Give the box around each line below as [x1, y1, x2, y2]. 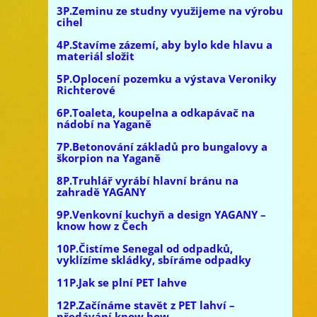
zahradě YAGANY [56, 185, 146, 200]
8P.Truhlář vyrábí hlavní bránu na [56, 173, 238, 188]
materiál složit [56, 49, 134, 64]
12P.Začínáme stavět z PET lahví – [56, 298, 235, 313]
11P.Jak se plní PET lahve [56, 275, 187, 290]
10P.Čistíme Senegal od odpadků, [56, 241, 233, 256]
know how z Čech [56, 219, 148, 234]
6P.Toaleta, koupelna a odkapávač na [56, 105, 255, 120]
